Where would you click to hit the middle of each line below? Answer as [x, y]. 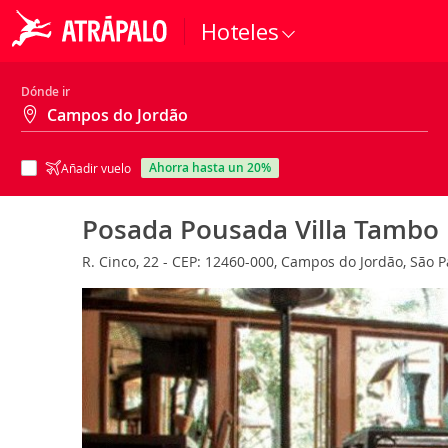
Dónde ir [45, 91]
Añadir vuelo [96, 168]
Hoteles [240, 31]
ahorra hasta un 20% [214, 167]
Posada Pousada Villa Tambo [260, 229]
